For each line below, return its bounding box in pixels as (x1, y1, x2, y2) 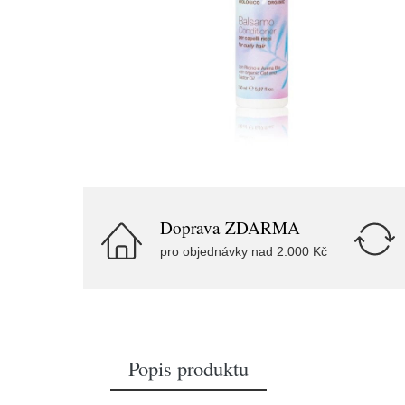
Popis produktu (128, 354, 249, 381)
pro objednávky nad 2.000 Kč (160, 244, 327, 259)
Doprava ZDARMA (160, 216, 300, 239)
